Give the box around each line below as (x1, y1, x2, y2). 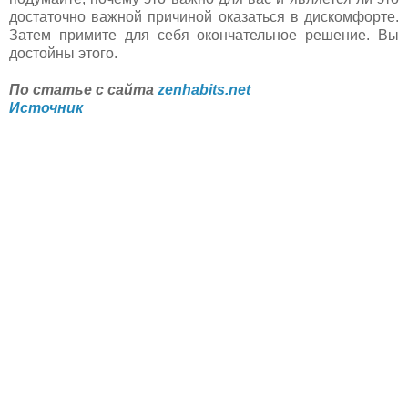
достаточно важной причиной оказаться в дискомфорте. (9, 8, 399, 25)
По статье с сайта (9, 81, 158, 97)
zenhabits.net (158, 81, 250, 97)
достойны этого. (9, 45, 121, 61)
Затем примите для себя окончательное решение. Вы (9, 26, 399, 43)
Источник (9, 99, 83, 116)
